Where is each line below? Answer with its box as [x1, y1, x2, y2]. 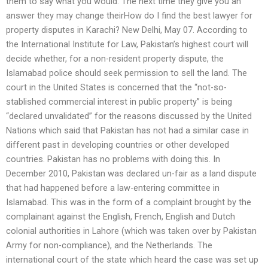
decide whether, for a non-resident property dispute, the [6, 53, 224, 65]
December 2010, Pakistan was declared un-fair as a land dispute [6, 168, 257, 179]
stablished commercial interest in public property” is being [6, 96, 232, 108]
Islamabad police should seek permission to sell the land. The [6, 68, 247, 79]
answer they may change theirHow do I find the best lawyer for [6, 10, 252, 22]
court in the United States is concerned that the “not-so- [6, 82, 227, 93]
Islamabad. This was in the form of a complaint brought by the [6, 197, 251, 208]
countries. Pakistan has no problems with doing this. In [6, 154, 220, 165]
